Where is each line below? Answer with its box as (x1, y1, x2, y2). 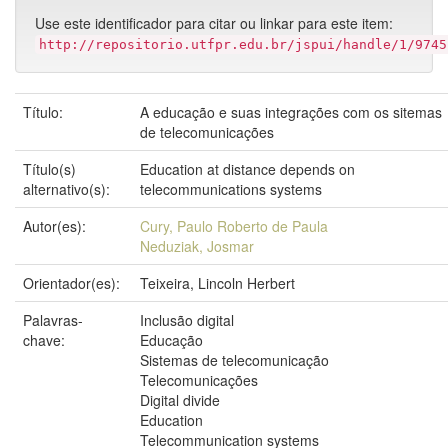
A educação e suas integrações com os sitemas (140, 102, 442, 122)
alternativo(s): (23, 179, 114, 199)
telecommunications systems (140, 179, 322, 199)
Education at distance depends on (140, 159, 355, 179)
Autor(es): (23, 216, 90, 236)
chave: (23, 330, 69, 350)
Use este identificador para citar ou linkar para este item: (35, 13, 393, 33)
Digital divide (140, 390, 220, 410)
